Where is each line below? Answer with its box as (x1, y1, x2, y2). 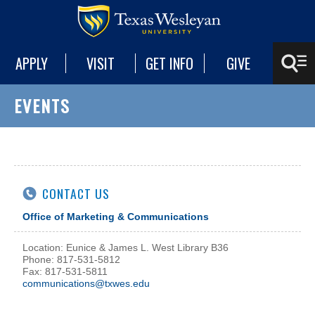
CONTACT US (42, 184, 110, 202)
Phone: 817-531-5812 (22, 254, 120, 266)
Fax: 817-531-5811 (22, 266, 108, 278)
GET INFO (146, 53, 194, 74)
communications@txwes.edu (22, 278, 150, 290)
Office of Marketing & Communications (22, 211, 209, 222)
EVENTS (14, 93, 70, 118)
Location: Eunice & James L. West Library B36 (22, 242, 229, 254)
